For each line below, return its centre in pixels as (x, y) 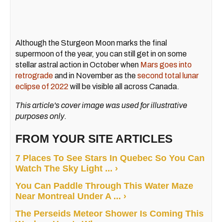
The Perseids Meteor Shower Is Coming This (110, 214)
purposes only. (41, 116)
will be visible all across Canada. (124, 87)
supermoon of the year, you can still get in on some (101, 54)
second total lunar (168, 76)
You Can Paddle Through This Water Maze (104, 186)
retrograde (34, 76)
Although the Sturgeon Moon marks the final (91, 43)
